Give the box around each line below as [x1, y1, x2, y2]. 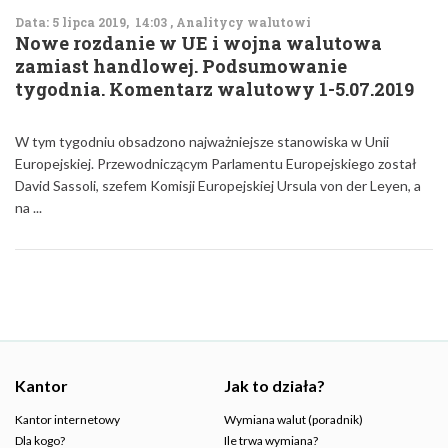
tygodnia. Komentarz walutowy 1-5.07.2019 [15, 77, 414, 101]
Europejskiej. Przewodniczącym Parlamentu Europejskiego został [15, 155, 417, 172]
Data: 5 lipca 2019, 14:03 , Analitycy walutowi [15, 14, 311, 30]
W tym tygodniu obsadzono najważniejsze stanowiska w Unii [15, 133, 389, 150]
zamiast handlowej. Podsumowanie [15, 54, 347, 78]
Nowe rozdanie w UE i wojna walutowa [15, 31, 382, 55]
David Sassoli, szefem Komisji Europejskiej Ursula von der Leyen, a [15, 177, 421, 194]
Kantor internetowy [15, 412, 120, 427]
